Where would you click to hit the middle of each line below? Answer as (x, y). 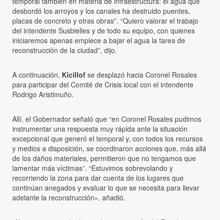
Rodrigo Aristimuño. (43, 94)
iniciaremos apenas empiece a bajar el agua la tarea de (99, 40)
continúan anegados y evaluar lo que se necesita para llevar (106, 187)
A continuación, (37, 74)
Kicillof (74, 74)
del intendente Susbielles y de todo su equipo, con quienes (104, 30)
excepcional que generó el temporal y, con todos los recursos (108, 138)
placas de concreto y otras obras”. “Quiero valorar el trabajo (105, 20)
